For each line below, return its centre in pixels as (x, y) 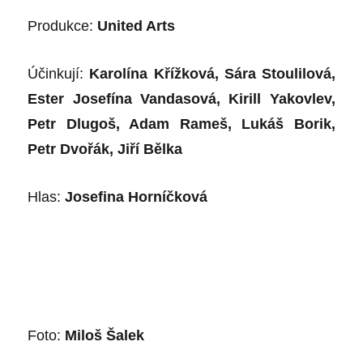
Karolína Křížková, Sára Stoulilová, (212, 73)
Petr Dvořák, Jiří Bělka (105, 149)
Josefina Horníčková (137, 196)
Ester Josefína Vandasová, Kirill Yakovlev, (181, 98)
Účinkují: (56, 73)
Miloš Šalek (105, 335)
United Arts (137, 26)
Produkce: (61, 26)
